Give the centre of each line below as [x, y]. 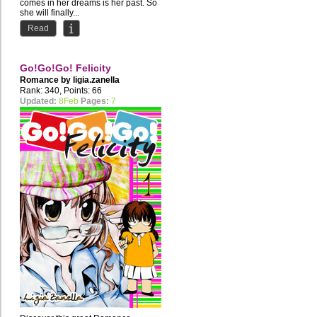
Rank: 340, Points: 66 [61, 91]
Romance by [46, 80]
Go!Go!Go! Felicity [65, 68]
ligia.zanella [96, 80]
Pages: [95, 102]
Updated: [38, 102]
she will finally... [50, 13]
